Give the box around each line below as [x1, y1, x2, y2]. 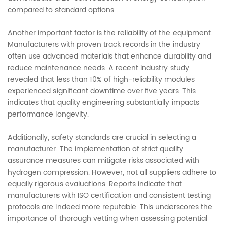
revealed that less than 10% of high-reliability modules [8, 74, 195, 86]
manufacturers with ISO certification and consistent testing [8, 190, 211, 202]
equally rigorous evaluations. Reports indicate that [8, 178, 182, 190]
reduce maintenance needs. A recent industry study [8, 62, 189, 74]
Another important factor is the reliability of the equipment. [8, 27, 212, 39]
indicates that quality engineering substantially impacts [8, 97, 199, 109]
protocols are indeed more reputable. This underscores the [8, 201, 212, 213]
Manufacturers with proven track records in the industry [8, 39, 200, 51]
